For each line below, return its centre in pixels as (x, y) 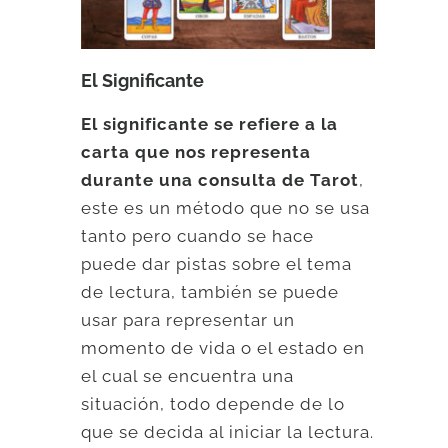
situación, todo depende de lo (213, 403)
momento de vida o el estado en (223, 347)
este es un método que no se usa (226, 207)
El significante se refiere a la (210, 123)
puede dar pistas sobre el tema (217, 263)
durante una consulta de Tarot (220, 179)
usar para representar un (188, 319)
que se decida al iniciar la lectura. (228, 431)
